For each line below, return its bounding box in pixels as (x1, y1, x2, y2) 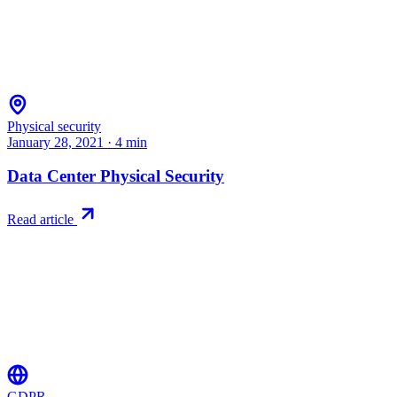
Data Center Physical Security (7, 167, 224, 186)
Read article (7, 212, 77, 228)
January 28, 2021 (7, 134, 104, 150)
